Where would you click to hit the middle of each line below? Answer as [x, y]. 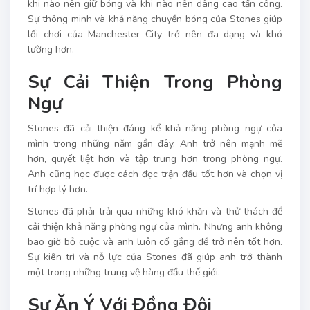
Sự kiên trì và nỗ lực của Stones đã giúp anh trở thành [155, 257]
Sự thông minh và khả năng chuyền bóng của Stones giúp [155, 19]
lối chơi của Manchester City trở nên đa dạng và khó [155, 35]
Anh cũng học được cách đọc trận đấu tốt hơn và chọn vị [155, 174]
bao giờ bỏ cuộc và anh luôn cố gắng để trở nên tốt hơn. [155, 242]
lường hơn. [51, 50]
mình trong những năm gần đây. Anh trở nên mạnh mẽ [155, 144]
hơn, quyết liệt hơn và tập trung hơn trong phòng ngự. [155, 159]
